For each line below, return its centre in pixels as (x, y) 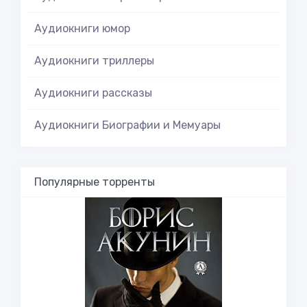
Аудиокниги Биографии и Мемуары (127, 125)
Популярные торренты (95, 182)
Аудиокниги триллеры (94, 61)
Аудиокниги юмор (82, 28)
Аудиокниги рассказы (93, 93)
